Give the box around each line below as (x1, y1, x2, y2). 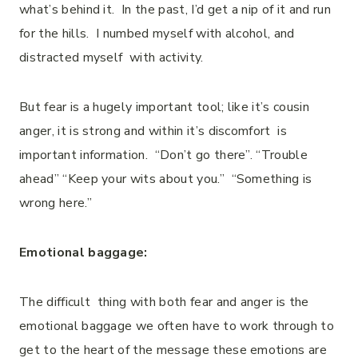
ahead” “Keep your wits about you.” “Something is (19, 170, 312, 188)
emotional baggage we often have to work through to (19, 317, 335, 335)
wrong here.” (19, 194, 102, 212)
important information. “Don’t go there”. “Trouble (19, 146, 308, 164)
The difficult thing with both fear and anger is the (19, 293, 309, 311)
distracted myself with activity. (19, 49, 207, 66)
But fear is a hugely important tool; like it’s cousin (19, 98, 309, 116)
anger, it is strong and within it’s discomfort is (19, 122, 288, 140)
